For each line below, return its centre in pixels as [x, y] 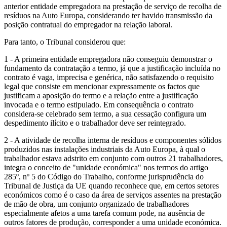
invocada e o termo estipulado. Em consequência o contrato [99, 104]
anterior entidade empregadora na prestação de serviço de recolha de [113, 6]
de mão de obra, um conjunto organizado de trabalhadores [97, 204]
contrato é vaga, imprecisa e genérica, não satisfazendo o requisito [109, 77]
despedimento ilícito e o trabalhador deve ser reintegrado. [95, 123]
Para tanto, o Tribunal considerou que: [65, 42]
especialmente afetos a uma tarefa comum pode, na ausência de [104, 213]
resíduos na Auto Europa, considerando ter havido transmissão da [108, 15]
